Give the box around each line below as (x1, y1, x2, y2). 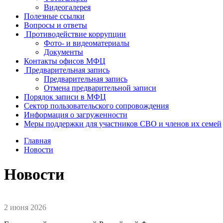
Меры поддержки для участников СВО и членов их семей (24, 119, 222, 128)
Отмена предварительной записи (44, 84, 156, 93)
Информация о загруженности (24, 111, 127, 119)
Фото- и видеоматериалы (44, 39, 129, 48)
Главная (24, 136, 51, 145)
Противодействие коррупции (26, 30, 126, 39)
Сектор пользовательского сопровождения (24, 102, 169, 111)
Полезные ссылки (24, 12, 85, 21)
